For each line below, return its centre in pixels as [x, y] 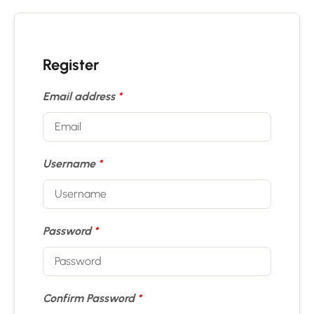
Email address [80, 96]
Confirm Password [90, 298]
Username [70, 164]
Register [71, 65]
